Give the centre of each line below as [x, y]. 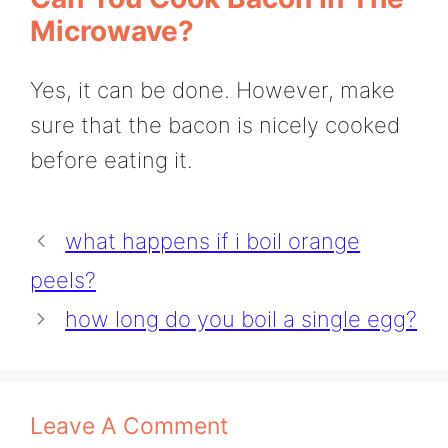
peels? [63, 279]
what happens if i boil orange [213, 240]
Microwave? [112, 30]
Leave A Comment [129, 425]
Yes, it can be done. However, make [212, 89]
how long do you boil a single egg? [241, 318]
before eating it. [111, 159]
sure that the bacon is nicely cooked [215, 124]
